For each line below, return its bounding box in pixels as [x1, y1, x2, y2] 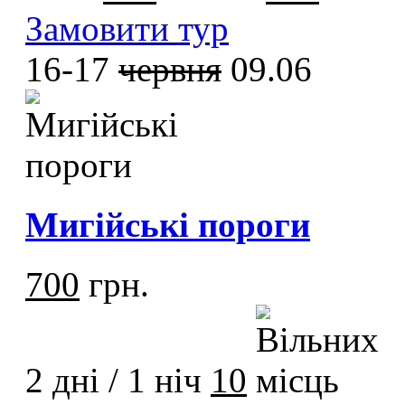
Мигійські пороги [25, 204, 310, 244]
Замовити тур [25, 8, 229, 48]
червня [118, 49, 221, 89]
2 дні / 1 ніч [25, 361, 202, 400]
